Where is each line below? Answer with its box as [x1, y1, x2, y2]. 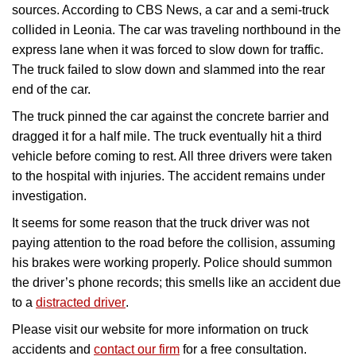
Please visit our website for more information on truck [12, 323, 308, 337]
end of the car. [12, 83, 91, 97]
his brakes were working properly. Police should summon [12, 256, 332, 270]
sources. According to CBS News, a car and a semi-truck [12, 3, 329, 17]
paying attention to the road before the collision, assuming [12, 236, 335, 250]
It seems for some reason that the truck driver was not [12, 216, 309, 230]
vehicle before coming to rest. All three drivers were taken [12, 149, 332, 164]
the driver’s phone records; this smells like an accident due [12, 276, 341, 290]
